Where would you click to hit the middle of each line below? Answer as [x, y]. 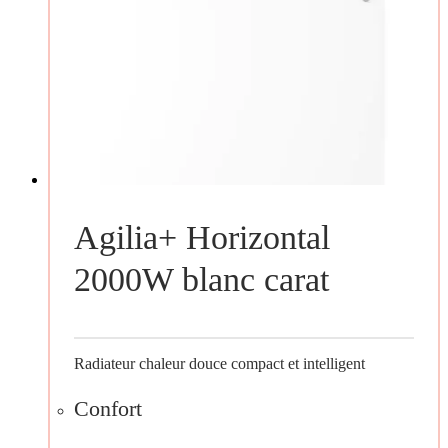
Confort [107, 408]
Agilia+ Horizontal [201, 238]
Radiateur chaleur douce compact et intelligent [219, 364]
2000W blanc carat [201, 280]
